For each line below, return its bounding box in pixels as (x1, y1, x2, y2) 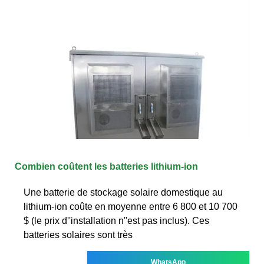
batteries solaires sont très (24, 229, 133, 240)
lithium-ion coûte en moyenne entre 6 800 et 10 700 (24, 201, 237, 212)
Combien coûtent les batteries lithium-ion (15, 161, 198, 171)
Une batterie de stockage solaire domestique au (24, 187, 223, 197)
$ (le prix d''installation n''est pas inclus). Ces (24, 215, 209, 226)
